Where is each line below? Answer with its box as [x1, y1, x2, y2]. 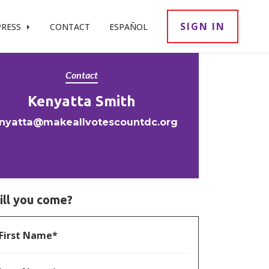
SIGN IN [180, 20, 225, 33]
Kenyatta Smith [28, 93, 136, 109]
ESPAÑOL [109, 20, 148, 32]
